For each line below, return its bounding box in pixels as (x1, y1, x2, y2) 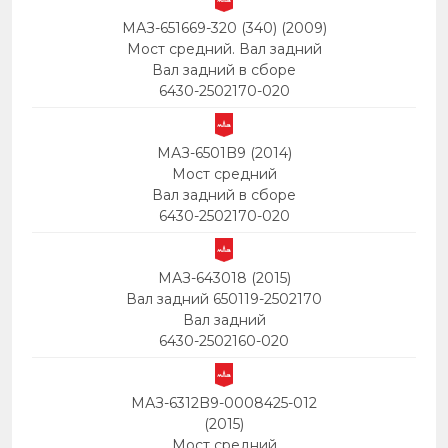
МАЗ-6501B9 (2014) (156, 144, 292, 163)
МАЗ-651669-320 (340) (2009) (121, 19, 327, 38)
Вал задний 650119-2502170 (126, 290, 322, 309)
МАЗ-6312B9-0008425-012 (131, 394, 317, 413)
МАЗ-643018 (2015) (157, 269, 291, 288)
